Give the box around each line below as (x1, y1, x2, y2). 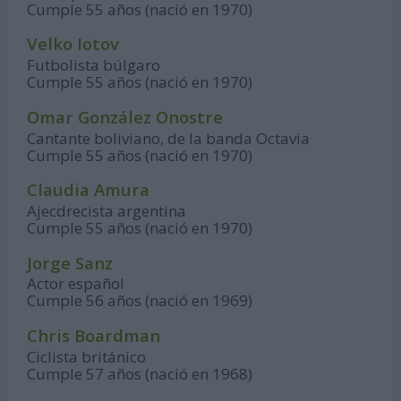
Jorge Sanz (27, 251, 114, 274)
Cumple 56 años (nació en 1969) (27, 290, 253, 311)
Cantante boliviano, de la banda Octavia (27, 127, 311, 149)
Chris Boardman (27, 324, 161, 347)
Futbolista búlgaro (27, 55, 161, 76)
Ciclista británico (27, 346, 147, 367)
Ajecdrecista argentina (27, 200, 187, 222)
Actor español (27, 273, 125, 294)
